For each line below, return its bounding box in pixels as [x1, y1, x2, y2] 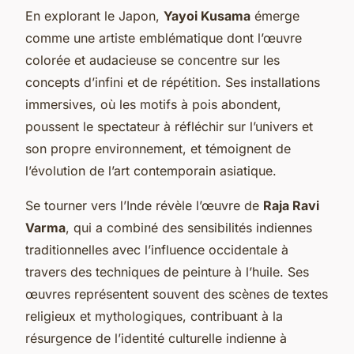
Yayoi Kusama [164, 7, 250, 24]
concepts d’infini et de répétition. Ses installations [25, 73, 320, 90]
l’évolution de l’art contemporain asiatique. [25, 162, 277, 179]
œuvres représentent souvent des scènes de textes [25, 285, 328, 302]
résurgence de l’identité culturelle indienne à [25, 330, 287, 346]
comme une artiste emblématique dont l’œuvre [25, 29, 302, 46]
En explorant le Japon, [25, 7, 164, 24]
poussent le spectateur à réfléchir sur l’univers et [25, 118, 313, 134]
